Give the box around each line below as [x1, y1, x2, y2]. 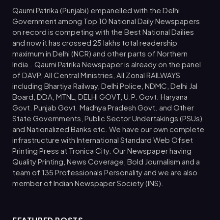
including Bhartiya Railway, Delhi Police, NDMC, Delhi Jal [12, 81, 197, 90]
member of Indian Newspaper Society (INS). [12, 178, 164, 188]
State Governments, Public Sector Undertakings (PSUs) [12, 113, 202, 123]
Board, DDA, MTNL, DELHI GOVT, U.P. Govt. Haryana [12, 91, 188, 101]
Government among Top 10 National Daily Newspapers [12, 16, 200, 26]
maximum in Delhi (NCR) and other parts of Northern [12, 48, 188, 58]
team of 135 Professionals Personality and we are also [12, 167, 197, 177]
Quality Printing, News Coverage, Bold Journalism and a [12, 156, 200, 166]
